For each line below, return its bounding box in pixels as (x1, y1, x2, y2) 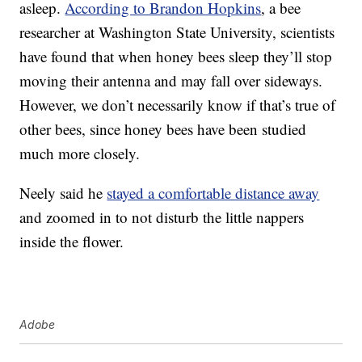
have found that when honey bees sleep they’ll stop (19, 46, 333, 67)
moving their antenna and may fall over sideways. (19, 70, 323, 91)
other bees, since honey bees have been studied (19, 119, 307, 140)
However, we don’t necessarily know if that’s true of (19, 95, 336, 116)
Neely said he (19, 183, 107, 204)
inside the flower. (19, 231, 124, 252)
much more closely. (19, 143, 141, 164)
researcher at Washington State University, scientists (19, 22, 335, 43)
